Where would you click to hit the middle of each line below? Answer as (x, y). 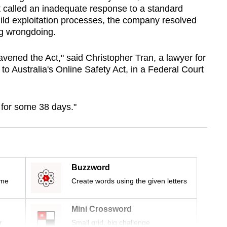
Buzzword (91, 168)
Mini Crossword (102, 209)
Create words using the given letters (129, 181)
